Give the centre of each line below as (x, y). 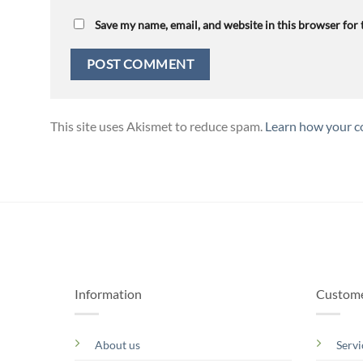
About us (117, 344)
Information (108, 294)
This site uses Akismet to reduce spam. (158, 126)
